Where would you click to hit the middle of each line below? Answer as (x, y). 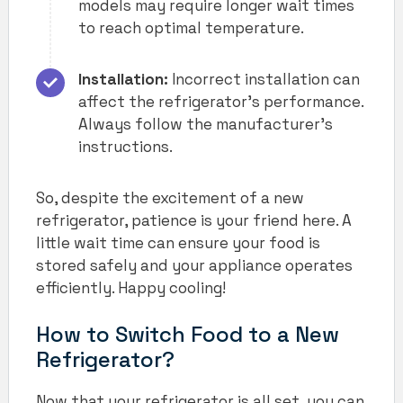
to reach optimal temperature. (191, 27)
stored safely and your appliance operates (194, 265)
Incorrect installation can (264, 79)
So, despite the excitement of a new (170, 197)
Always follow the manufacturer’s (206, 124)
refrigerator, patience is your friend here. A (194, 220)
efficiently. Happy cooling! (131, 287)
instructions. (125, 146)
